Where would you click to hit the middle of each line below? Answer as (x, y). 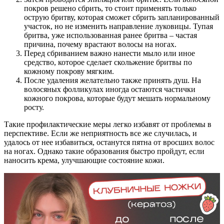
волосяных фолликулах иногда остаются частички (110, 89)
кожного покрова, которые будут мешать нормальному (117, 98)
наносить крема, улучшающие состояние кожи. (84, 160)
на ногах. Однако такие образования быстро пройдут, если (104, 151)
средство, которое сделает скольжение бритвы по (108, 62)
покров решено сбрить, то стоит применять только (110, 8)
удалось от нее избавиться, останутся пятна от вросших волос (109, 142)
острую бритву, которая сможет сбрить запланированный (122, 17)
